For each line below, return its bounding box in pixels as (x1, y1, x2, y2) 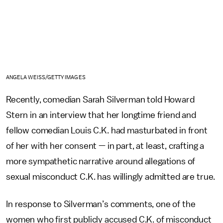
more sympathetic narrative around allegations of (6, 156, 196, 166)
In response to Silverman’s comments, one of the (6, 199, 196, 209)
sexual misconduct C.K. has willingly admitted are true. (6, 172, 216, 181)
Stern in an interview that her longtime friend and (6, 110, 196, 119)
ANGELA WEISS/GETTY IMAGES (6, 74, 86, 80)
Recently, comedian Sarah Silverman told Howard (6, 95, 195, 104)
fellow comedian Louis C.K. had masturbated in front (6, 125, 208, 135)
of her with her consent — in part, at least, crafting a (6, 141, 205, 150)
